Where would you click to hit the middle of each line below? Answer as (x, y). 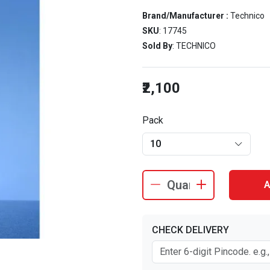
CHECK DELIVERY (190, 230)
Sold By (157, 46)
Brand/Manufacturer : (186, 16)
